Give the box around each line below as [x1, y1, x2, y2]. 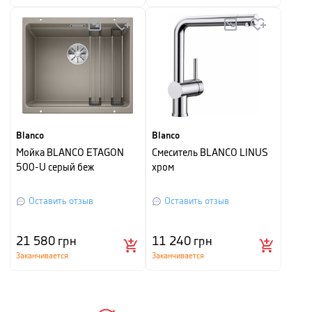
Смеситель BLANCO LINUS [152, 148, 268, 158]
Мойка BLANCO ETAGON [16, 148, 124, 158]
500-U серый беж [16, 163, 94, 173]
